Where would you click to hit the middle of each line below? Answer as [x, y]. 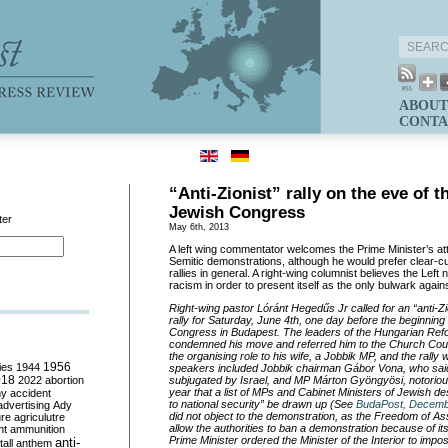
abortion [64, 380]
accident [30, 393]
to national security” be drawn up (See [262, 404]
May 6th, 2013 [199, 227]
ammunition [37, 429]
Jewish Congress [237, 212]
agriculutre [39, 417]
